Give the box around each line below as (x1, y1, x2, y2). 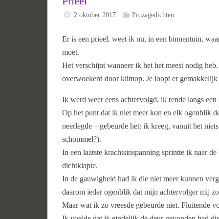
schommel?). (62, 135, 101, 144)
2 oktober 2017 (74, 10, 116, 19)
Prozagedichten (131, 10, 174, 19)
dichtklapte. (62, 161, 98, 170)
